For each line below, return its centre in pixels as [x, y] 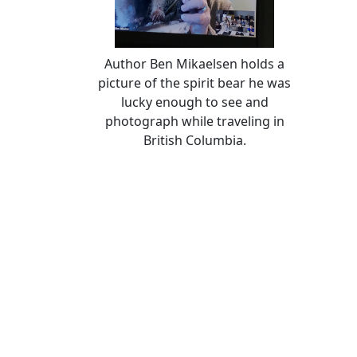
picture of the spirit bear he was [195, 83]
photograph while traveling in [194, 121]
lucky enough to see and [194, 102]
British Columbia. [194, 140]
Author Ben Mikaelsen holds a [195, 64]
